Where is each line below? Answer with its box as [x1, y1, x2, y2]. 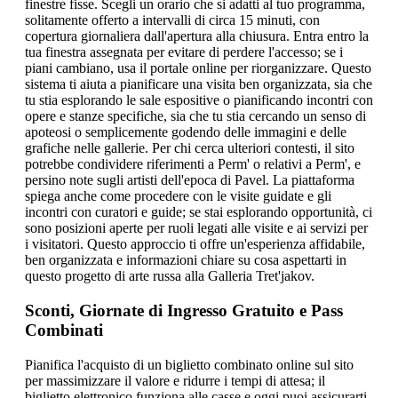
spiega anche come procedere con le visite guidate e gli [25, 188, 331, 204]
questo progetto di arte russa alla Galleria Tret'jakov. [25, 268, 314, 284]
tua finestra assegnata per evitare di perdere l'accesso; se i [25, 44, 343, 60]
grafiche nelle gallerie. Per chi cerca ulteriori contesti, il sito [25, 140, 354, 156]
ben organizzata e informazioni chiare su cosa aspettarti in [25, 252, 346, 268]
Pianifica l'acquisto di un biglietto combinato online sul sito [25, 356, 354, 372]
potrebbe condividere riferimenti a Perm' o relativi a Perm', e [25, 156, 361, 172]
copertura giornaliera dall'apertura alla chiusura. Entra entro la [25, 28, 369, 44]
